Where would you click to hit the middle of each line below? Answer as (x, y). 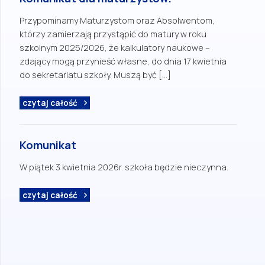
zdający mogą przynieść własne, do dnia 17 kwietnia (123, 62)
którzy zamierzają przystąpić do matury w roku (113, 34)
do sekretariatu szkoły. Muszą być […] (95, 75)
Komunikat (48, 145)
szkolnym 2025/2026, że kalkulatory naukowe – (115, 48)
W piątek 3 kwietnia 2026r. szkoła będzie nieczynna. (124, 167)
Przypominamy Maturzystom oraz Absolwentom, (117, 21)
